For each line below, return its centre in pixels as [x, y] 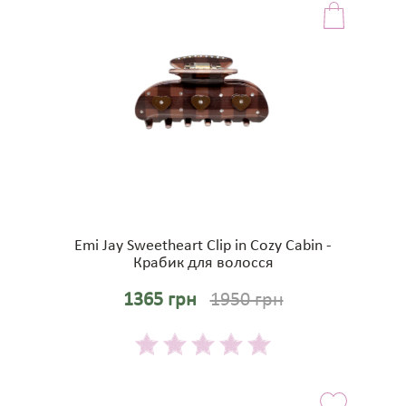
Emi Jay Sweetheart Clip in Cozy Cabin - [203, 246]
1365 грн [159, 301]
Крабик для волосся [203, 264]
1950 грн [246, 301]
